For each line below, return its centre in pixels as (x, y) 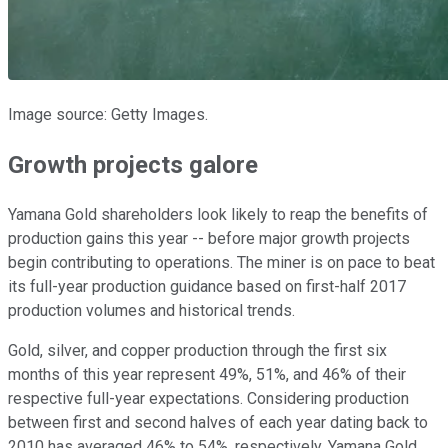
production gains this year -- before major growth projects (209, 238)
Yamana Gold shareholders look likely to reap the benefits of (218, 214)
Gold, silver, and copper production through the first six (197, 350)
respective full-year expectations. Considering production (208, 398)
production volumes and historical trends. (151, 310)
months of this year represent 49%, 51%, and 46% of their (207, 374)
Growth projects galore (133, 164)
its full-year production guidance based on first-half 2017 (207, 286)
